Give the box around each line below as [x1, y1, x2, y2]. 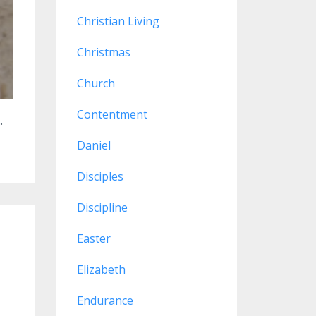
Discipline [76, 200, 128, 215]
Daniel [76, 138, 111, 153]
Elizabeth [76, 262, 126, 277]
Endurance [76, 293, 133, 308]
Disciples [76, 169, 123, 184]
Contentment [76, 107, 147, 122]
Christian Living [76, 13, 159, 29]
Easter [76, 231, 111, 246]
